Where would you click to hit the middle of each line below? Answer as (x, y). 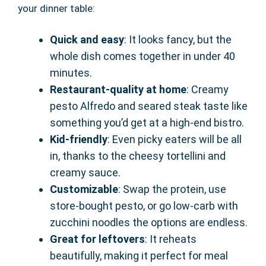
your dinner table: (56, 8)
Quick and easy (87, 39)
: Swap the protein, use (172, 189)
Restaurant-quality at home (118, 89)
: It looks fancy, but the (178, 39)
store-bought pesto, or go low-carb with (144, 205)
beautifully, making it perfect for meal (139, 255)
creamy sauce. (85, 172)
